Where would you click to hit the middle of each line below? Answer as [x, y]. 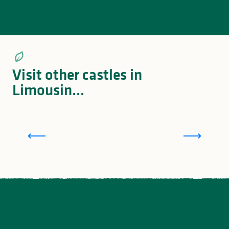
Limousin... [48, 90]
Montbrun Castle [114, 127]
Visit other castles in [77, 75]
